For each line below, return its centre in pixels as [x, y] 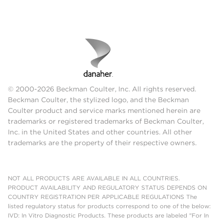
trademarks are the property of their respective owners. [102, 142]
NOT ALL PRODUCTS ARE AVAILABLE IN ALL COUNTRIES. [94, 178]
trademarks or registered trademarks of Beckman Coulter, [106, 121]
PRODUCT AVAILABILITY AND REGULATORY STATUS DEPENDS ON [107, 187]
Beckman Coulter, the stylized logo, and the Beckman [99, 99]
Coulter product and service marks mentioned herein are [104, 110]
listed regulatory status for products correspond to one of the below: [109, 206]
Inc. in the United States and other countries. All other [100, 132]
